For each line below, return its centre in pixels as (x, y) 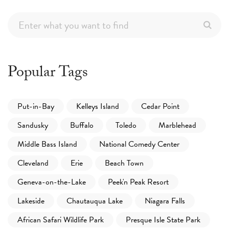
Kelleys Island (98, 106)
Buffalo (82, 125)
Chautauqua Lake (95, 201)
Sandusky (33, 125)
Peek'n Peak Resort (138, 182)
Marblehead (177, 125)
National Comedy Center (139, 144)
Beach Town (124, 163)
